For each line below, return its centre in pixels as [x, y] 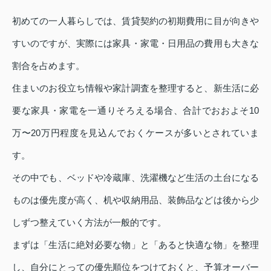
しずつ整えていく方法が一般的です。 [89, 223]
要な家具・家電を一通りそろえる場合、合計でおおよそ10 [135, 111]
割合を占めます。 [48, 66]
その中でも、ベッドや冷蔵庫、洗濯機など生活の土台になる [135, 178]
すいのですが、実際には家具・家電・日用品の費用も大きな [135, 44]
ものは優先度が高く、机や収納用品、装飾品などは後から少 [135, 200]
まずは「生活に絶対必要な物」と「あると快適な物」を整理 [135, 245]
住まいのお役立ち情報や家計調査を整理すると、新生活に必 [135, 88]
